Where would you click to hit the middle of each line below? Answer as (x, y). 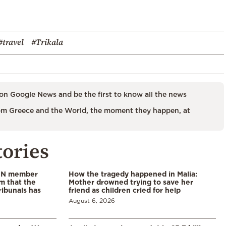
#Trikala (47, 42)
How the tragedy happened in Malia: (133, 174)
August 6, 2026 (92, 200)
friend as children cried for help (125, 190)
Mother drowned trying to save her (131, 182)
